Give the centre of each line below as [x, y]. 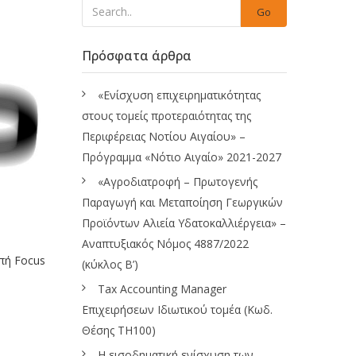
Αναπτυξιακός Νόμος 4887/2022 [165, 244]
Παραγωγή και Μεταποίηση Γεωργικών [182, 202]
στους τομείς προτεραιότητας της [166, 116]
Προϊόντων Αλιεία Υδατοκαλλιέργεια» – [184, 223]
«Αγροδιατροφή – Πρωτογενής [178, 182]
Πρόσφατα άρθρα [137, 56]
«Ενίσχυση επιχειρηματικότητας [179, 95]
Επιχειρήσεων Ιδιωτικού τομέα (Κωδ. [177, 310]
